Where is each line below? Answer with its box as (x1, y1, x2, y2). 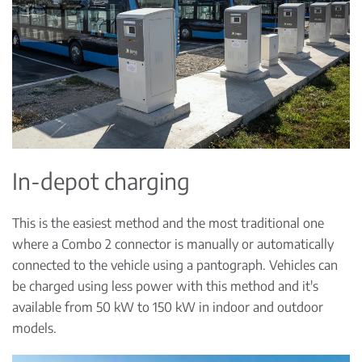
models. (12, 320, 57, 337)
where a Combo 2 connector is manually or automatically (12, 236, 334, 253)
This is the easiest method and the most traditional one (12, 215, 324, 232)
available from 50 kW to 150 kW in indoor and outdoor (12, 299, 323, 316)
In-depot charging (12, 166, 190, 196)
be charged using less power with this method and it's (12, 278, 318, 295)
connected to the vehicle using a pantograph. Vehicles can (12, 257, 338, 274)
